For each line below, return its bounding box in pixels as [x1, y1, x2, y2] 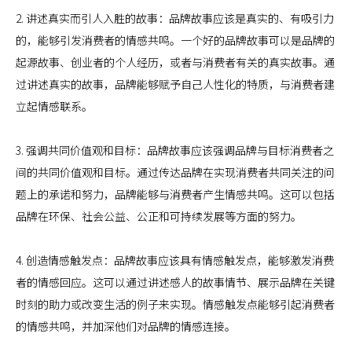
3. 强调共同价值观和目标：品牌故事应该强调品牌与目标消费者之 [16, 142, 334, 158]
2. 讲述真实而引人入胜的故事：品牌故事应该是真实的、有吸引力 [16, 10, 334, 26]
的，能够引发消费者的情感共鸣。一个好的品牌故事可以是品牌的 [16, 32, 335, 48]
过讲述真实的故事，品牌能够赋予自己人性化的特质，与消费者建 [16, 76, 335, 92]
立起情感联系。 [16, 98, 93, 114]
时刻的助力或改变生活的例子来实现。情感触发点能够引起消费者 [16, 296, 335, 312]
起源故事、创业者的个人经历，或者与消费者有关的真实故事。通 [16, 54, 335, 70]
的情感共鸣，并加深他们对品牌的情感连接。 [16, 318, 236, 334]
